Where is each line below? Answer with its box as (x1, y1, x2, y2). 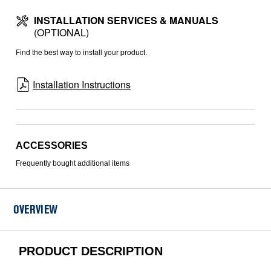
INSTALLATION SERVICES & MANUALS (33, 13, 218, 27)
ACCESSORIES (16, 140, 88, 151)
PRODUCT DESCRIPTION (19, 244, 163, 258)
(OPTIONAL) (33, 25, 89, 39)
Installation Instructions (33, 77, 131, 91)
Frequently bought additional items (16, 159, 129, 168)
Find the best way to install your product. (16, 46, 147, 57)
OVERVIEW (13, 205, 58, 217)
